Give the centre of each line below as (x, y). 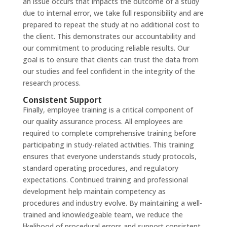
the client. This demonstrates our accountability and (109, 36)
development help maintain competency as (94, 191)
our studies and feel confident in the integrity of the (109, 71)
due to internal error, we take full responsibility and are (113, 13)
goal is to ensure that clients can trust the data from (110, 60)
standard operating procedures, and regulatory (100, 168)
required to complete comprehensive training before (109, 133)
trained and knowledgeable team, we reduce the (103, 215)
